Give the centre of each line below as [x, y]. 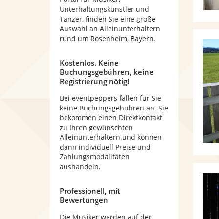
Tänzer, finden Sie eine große [108, 19]
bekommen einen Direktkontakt [111, 118]
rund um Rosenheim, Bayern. [108, 38]
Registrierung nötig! [94, 81]
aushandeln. [80, 166]
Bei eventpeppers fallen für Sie [110, 98]
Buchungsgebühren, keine [107, 72]
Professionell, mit [90, 191]
